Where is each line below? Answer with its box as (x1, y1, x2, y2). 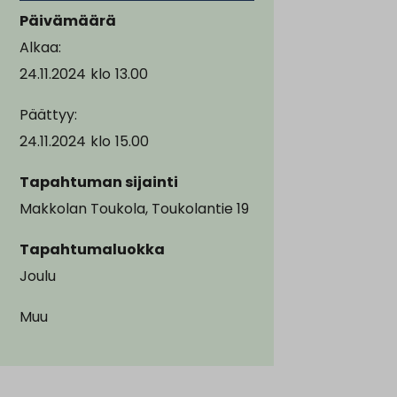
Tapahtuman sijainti (19, 171, 178, 192)
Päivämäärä (19, 10, 116, 31)
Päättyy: (19, 104, 77, 125)
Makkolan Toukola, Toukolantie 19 (19, 198, 249, 219)
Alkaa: (19, 36, 61, 58)
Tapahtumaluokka (19, 238, 165, 260)
